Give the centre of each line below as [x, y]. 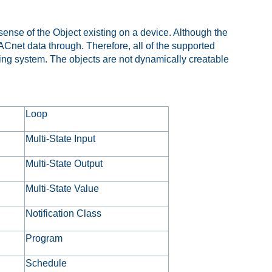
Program [44, 238]
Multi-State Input [61, 138]
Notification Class [64, 213]
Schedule [46, 263]
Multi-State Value [63, 188]
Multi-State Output [64, 163]
